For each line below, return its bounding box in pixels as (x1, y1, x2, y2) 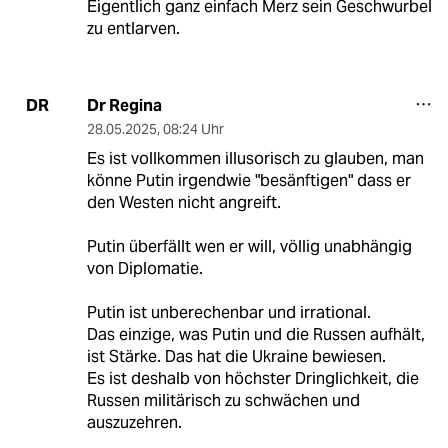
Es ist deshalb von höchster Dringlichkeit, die (86, 367, 419, 389)
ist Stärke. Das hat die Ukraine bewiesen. (86, 345, 386, 367)
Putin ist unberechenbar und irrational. (86, 301, 371, 323)
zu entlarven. (86, 17, 180, 39)
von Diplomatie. (86, 257, 203, 279)
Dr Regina (86, 94, 162, 116)
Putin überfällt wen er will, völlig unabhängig (86, 235, 412, 257)
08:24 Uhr (162, 119, 224, 138)
